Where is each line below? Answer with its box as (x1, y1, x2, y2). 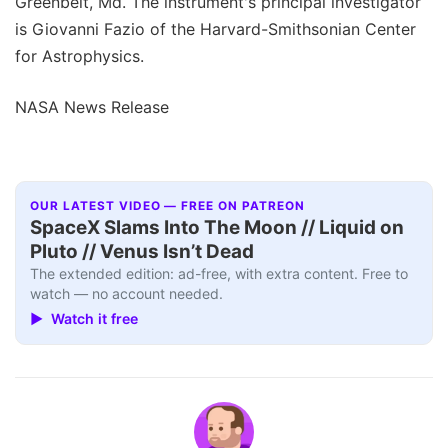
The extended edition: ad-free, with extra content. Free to (30, 265, 409, 283)
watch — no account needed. (30, 285, 224, 303)
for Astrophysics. (15, 45, 144, 66)
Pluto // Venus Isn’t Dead (30, 240, 255, 264)
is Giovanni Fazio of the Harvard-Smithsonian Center (15, 18, 416, 39)
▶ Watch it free (30, 309, 139, 327)
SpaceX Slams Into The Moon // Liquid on (30, 216, 405, 240)
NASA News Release (15, 96, 169, 117)
